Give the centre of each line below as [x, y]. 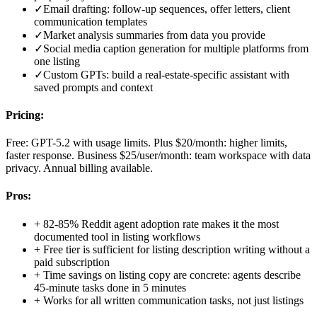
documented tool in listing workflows [117, 236]
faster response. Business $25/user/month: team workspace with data [158, 156]
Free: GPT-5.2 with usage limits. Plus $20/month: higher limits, [146, 143]
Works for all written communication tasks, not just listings [173, 300]
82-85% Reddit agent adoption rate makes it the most [161, 224]
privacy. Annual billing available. [79, 168]
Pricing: [25, 115]
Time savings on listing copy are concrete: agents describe [172, 275]
